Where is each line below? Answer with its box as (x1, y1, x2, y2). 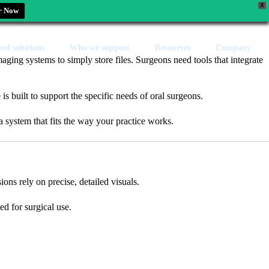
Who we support (70, 43, 130, 52)
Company (216, 43, 251, 52)
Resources (155, 43, 190, 52)
